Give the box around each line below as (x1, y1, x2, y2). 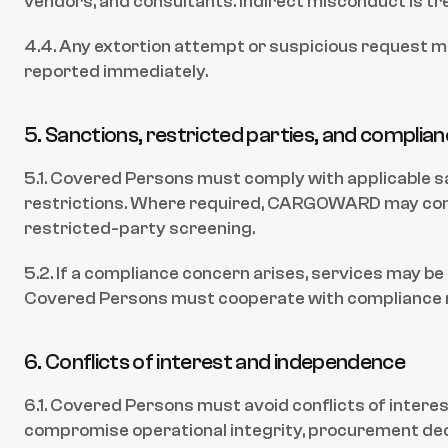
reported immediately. (24, 61, 208, 82)
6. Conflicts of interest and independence (24, 349, 405, 375)
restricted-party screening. (24, 218, 255, 239)
